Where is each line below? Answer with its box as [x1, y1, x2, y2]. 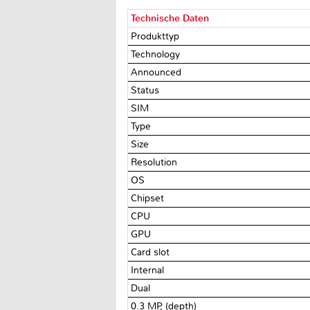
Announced [131, 66, 185, 78]
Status [131, 84, 163, 96]
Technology [131, 48, 183, 60]
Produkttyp [131, 30, 183, 42]
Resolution [131, 156, 181, 168]
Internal [131, 264, 167, 276]
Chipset [131, 192, 167, 204]
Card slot [131, 246, 173, 258]
